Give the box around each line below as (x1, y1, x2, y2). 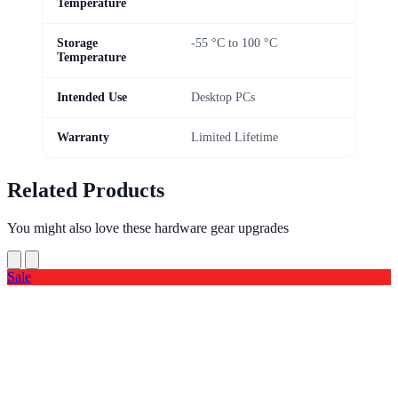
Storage (57, 36, 98, 50)
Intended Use (57, 90, 127, 104)
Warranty (57, 130, 109, 144)
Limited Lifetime (191, 130, 278, 144)
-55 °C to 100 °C (191, 36, 277, 50)
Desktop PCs (191, 90, 255, 104)
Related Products (7, 178, 164, 202)
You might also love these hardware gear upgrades (7, 219, 289, 235)
